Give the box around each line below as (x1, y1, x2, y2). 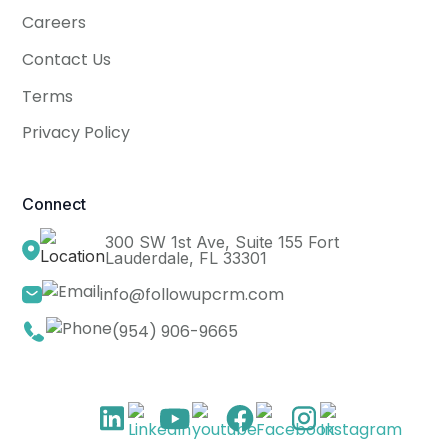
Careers (22, 10, 87, 34)
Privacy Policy (22, 121, 131, 145)
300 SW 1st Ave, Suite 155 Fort (105, 232, 340, 253)
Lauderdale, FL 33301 (105, 248, 268, 269)
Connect (22, 193, 87, 214)
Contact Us (22, 47, 112, 71)
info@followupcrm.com (100, 282, 285, 306)
